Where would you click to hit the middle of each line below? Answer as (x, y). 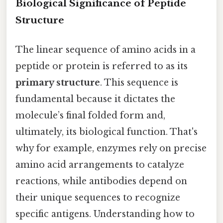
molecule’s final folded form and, (90, 116)
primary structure (58, 83)
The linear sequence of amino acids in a (106, 50)
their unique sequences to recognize (98, 198)
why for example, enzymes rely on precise (111, 149)
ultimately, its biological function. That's (107, 132)
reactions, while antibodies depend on (101, 181)
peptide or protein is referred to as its (102, 66)
